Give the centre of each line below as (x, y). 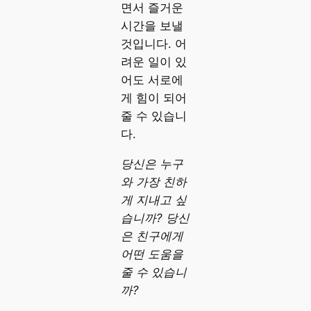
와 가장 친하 (153, 182)
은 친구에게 (152, 236)
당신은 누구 (152, 163)
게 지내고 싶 (153, 200)
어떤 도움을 (152, 254)
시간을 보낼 (152, 26)
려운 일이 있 (153, 62)
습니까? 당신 (155, 218)
